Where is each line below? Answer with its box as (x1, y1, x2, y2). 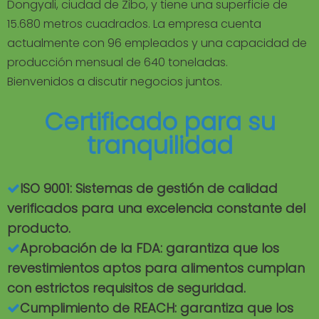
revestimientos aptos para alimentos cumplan (7, 259, 305, 278)
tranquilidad (86, 128, 233, 163)
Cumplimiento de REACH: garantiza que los (20, 299, 293, 318)
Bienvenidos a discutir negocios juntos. (7, 73, 222, 90)
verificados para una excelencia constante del (7, 199, 305, 218)
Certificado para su (43, 105, 276, 140)
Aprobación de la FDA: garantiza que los (20, 239, 279, 258)
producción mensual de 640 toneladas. (7, 54, 228, 71)
